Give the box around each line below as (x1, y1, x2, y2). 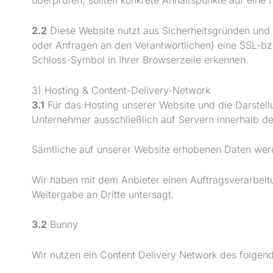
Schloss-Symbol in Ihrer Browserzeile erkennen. (32, 53, 249, 66)
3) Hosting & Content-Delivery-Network (32, 83, 210, 96)
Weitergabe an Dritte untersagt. (32, 188, 174, 200)
